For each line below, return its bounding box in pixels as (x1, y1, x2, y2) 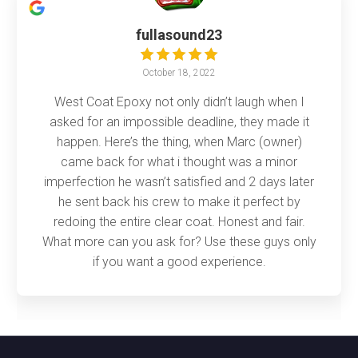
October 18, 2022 (142, 66, 216, 78)
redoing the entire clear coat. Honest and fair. (53, 213, 305, 229)
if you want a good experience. (92, 253, 266, 269)
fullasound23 (136, 26, 222, 43)
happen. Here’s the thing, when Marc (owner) (56, 133, 302, 149)
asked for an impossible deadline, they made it (49, 113, 309, 129)
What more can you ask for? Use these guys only (42, 233, 316, 249)
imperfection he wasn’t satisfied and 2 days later (44, 173, 314, 189)
